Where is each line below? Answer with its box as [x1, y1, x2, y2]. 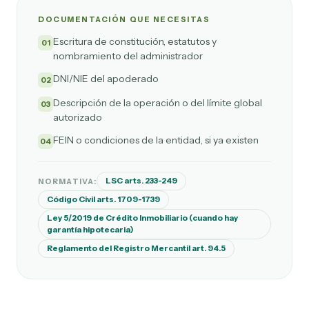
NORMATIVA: [38, 176, 97, 186]
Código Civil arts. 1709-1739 [47, 195, 160, 204]
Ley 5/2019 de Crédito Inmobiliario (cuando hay [47, 213, 238, 223]
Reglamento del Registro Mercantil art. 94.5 [47, 243, 226, 253]
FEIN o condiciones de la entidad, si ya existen [53, 134, 259, 146]
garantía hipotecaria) [47, 225, 134, 235]
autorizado [53, 111, 102, 123]
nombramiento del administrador [53, 50, 203, 62]
